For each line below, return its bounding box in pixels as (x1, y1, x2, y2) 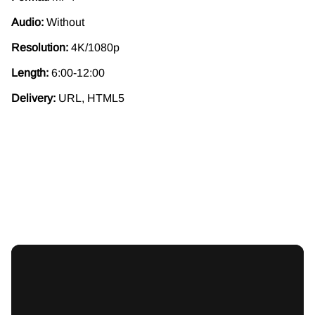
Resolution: (11, 41, 71, 53)
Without (44, 15, 84, 28)
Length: (11, 66, 51, 79)
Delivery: (11, 91, 56, 104)
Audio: (11, 15, 44, 28)
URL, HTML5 (56, 91, 124, 104)
